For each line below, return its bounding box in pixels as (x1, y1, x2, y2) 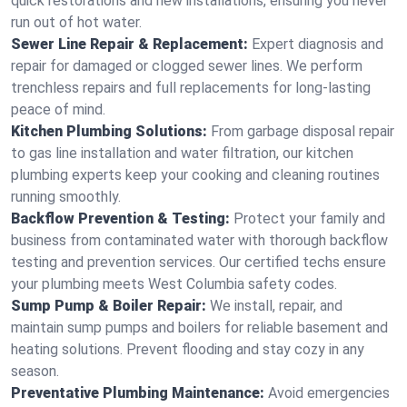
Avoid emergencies (268, 384, 390, 402)
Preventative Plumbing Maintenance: (11, 384, 264, 402)
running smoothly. (11, 188, 121, 205)
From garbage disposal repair (211, 123, 394, 140)
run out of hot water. (11, 14, 142, 31)
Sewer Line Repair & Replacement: (11, 35, 248, 53)
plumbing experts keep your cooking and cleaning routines (11, 166, 380, 184)
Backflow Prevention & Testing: (11, 210, 230, 227)
